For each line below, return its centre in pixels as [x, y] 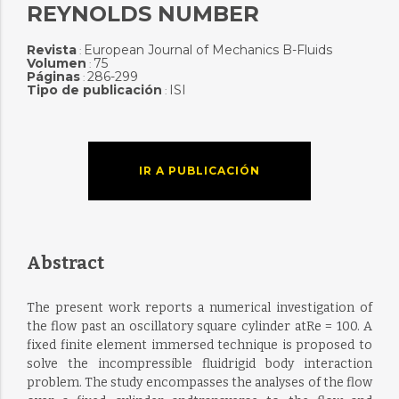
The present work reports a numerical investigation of [199, 308]
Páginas [53, 77]
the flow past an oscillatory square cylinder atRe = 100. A [199, 326]
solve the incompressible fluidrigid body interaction [199, 364]
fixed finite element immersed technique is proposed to [199, 345]
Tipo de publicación [94, 90]
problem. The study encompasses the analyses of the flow [199, 383]
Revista [51, 50]
